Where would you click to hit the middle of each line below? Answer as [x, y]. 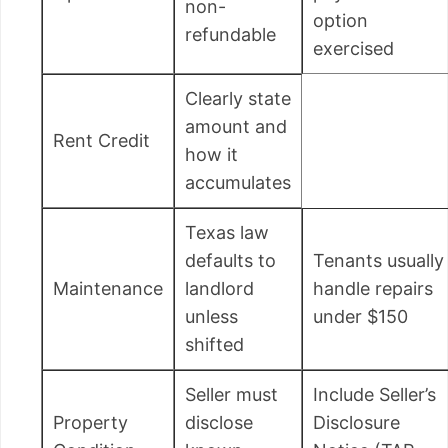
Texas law [227, 232]
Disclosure [356, 422]
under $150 [360, 316]
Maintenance [108, 288]
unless [211, 316]
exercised [353, 48]
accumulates [238, 182]
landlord [219, 288]
